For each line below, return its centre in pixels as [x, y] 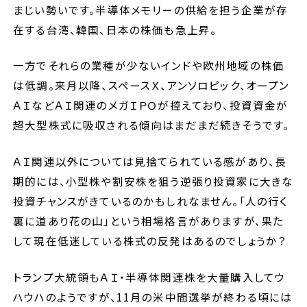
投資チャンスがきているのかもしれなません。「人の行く [151, 201]
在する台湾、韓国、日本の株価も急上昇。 [115, 29]
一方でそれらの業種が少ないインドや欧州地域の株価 [149, 65]
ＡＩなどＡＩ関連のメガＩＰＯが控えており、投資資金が [151, 105]
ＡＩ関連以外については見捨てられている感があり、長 [150, 161]
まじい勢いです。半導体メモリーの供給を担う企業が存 [151, 9]
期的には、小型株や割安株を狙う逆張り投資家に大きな [153, 181]
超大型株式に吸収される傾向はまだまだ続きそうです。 [151, 125]
